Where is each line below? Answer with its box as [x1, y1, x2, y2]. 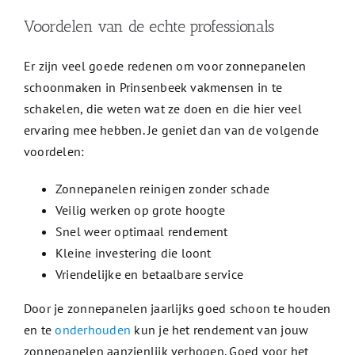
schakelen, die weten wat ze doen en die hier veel [23, 101, 302, 117]
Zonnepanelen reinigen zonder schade [55, 181, 270, 197]
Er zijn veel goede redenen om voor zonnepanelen [23, 58, 307, 74]
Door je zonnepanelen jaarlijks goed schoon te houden [23, 300, 331, 317]
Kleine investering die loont [55, 245, 212, 261]
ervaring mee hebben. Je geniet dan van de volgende [23, 122, 319, 139]
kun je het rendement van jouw [131, 322, 309, 338]
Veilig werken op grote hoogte [55, 202, 225, 219]
